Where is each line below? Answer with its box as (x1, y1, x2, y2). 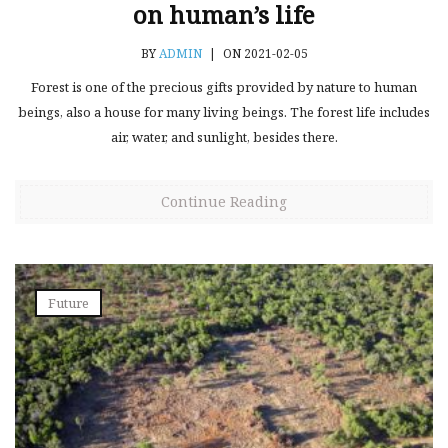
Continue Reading (161, 192, 287, 212)
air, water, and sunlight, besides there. (110, 128, 338, 147)
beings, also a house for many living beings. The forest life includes (18, 103, 430, 122)
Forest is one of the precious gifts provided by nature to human (31, 78, 417, 97)
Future (48, 294, 89, 313)
